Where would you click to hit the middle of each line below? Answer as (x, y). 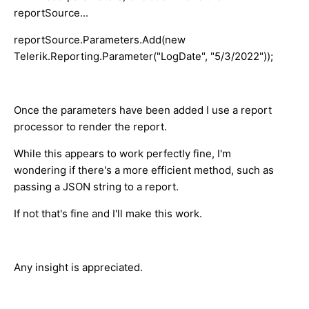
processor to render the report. (90, 126)
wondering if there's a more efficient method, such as (144, 170)
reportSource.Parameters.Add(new (100, 39)
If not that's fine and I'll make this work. (108, 213)
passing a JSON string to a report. (96, 186)
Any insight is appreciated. (78, 267)
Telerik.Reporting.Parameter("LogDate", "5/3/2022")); (143, 56)
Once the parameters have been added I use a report (143, 110)
